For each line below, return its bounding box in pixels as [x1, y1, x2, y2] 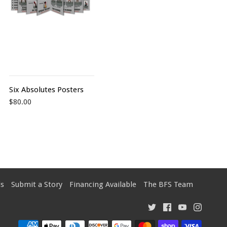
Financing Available [69, 180, 136, 190]
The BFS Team [143, 180, 193, 190]
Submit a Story [11, 180, 62, 190]
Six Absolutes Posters [9, 85, 84, 95]
